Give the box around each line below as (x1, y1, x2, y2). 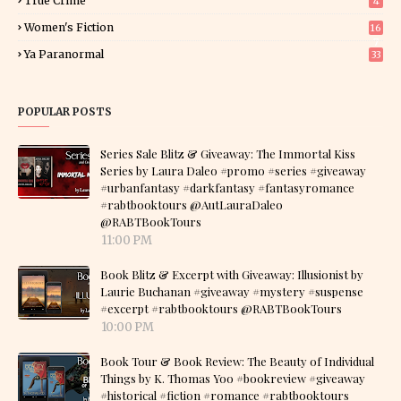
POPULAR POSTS (18, 105, 112, 118)
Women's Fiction (24, 21, 114, 34)
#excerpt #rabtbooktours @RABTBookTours (100, 301, 342, 316)
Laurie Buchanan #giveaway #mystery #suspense (100, 284, 363, 299)
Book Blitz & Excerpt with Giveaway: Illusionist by (100, 267, 363, 282)
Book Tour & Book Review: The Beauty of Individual (100, 354, 374, 369)
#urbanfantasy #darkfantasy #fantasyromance (100, 180, 354, 195)
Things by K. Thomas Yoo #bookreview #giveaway (100, 371, 365, 386)
